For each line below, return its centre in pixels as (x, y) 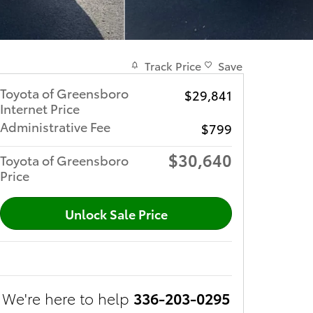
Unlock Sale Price (116, 213)
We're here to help (66, 298)
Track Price (173, 65)
